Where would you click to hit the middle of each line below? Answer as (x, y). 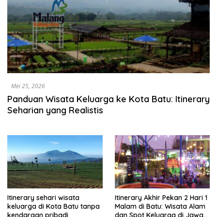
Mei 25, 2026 (28, 86)
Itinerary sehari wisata (43, 198)
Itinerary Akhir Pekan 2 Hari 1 (161, 198)
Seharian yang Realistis (55, 110)
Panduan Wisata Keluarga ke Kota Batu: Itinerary (108, 99)
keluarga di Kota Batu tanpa (54, 207)
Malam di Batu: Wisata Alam (160, 207)
